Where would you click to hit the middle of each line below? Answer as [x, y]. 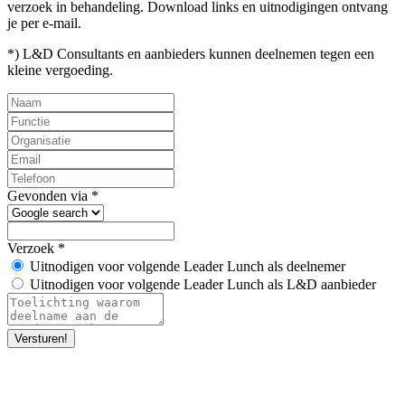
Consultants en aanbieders [133, 54]
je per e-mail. [44, 24]
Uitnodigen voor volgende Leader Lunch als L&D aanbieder [203, 285]
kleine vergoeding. [60, 71]
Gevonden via [49, 196]
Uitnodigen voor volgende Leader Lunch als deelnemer [188, 267]
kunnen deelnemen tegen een [292, 54]
